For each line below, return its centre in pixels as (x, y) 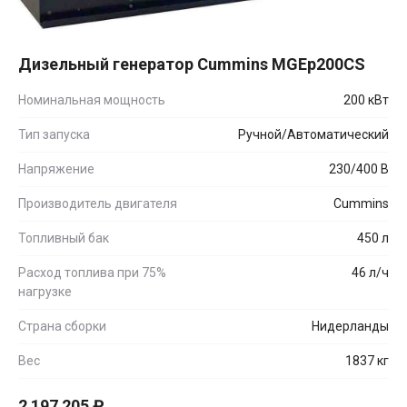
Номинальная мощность (92, 99)
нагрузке (45, 291)
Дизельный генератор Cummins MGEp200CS (192, 64)
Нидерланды (350, 326)
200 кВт (366, 99)
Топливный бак (64, 238)
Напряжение (56, 169)
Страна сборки (62, 326)
